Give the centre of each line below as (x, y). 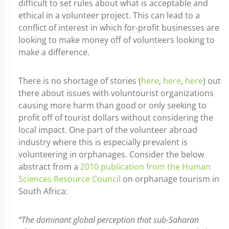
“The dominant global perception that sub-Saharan (109, 220)
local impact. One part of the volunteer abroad (108, 130)
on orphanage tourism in (170, 179)
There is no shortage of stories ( (80, 81)
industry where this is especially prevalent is (103, 142)
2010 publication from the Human (145, 166)
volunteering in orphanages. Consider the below (111, 154)
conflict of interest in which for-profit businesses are (119, 27)
